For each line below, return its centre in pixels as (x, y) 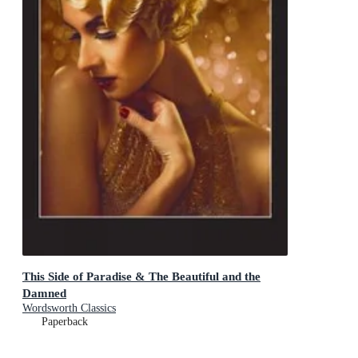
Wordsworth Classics (69, 308)
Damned (44, 293)
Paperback (65, 322)
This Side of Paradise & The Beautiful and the (141, 276)
